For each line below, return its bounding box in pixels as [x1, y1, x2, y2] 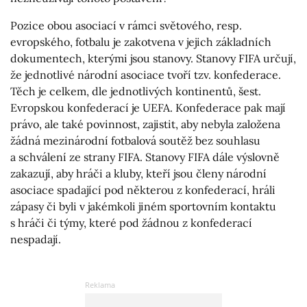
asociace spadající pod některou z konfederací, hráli [10, 183, 275, 197]
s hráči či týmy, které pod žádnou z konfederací [10, 216, 252, 230]
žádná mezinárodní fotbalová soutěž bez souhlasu [10, 134, 260, 148]
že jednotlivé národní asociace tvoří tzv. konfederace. [10, 68, 281, 82]
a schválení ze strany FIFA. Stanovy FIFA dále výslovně [10, 150, 280, 164]
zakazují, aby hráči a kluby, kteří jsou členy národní [10, 167, 267, 181]
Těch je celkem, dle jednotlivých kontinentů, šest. [10, 84, 261, 99]
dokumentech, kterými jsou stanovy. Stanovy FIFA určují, [10, 51, 296, 66]
